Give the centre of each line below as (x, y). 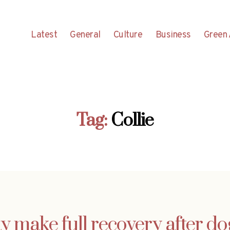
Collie (132, 120)
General (85, 35)
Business (173, 35)
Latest (44, 35)
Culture (128, 35)
